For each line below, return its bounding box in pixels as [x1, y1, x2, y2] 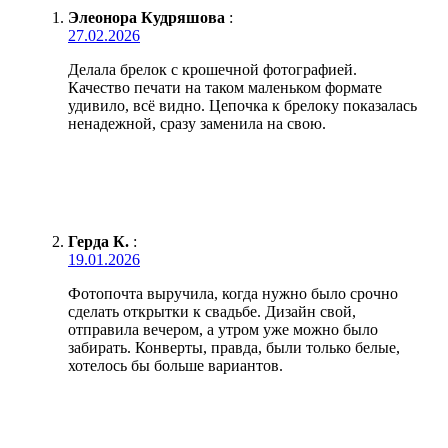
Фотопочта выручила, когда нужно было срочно [68, 285, 398, 303]
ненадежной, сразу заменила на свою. [68, 115, 326, 133]
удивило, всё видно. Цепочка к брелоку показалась [68, 97, 417, 115]
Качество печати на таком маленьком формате [68, 79, 382, 97]
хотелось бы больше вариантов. [68, 357, 283, 375]
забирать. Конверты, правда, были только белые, [68, 339, 400, 357]
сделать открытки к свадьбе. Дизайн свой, [68, 303, 356, 321]
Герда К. [68, 233, 129, 251]
